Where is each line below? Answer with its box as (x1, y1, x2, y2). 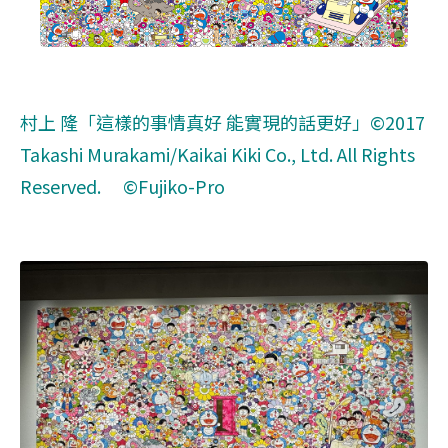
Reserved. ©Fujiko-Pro (20, 172, 225, 199)
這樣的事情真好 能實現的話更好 (96, 108, 352, 135)
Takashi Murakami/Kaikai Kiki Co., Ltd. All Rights (20, 140, 415, 167)
